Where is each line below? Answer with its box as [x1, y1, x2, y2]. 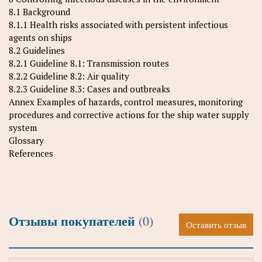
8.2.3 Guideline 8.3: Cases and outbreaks [9, 83, 170, 95]
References [9, 147, 53, 159]
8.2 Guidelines [9, 44, 65, 56]
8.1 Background [9, 6, 70, 18]
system [9, 122, 37, 133]
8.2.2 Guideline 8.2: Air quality [9, 70, 129, 82]
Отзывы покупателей [9, 211, 139, 230]
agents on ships [9, 32, 72, 43]
